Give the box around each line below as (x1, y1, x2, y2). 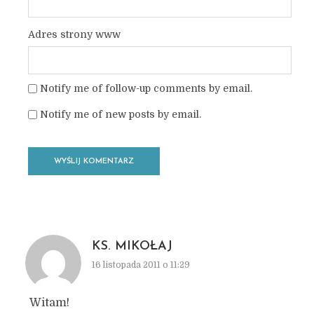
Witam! (29, 296, 69, 309)
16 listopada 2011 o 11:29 (91, 260, 190, 270)
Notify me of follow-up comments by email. (39, 83, 252, 94)
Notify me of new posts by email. (39, 109, 201, 120)
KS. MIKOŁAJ (91, 240, 172, 253)
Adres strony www (27, 29, 121, 40)
